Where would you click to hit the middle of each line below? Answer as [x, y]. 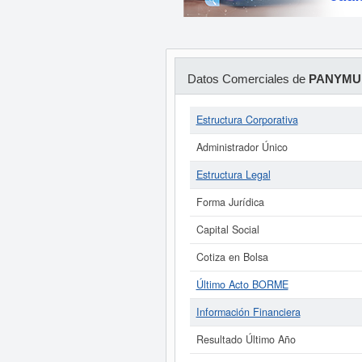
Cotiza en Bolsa [232, 257]
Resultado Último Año [246, 339]
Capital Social [227, 229]
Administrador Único [242, 147]
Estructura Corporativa [247, 120]
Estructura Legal [233, 175]
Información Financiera [248, 312]
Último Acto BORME [242, 284]
